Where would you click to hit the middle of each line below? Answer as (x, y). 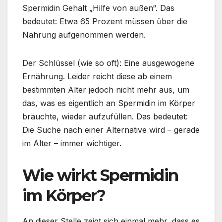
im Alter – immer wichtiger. (72, 143)
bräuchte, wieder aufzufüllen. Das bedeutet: (105, 116)
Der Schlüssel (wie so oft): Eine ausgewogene (108, 63)
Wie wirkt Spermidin (100, 175)
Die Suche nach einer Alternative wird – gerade (111, 130)
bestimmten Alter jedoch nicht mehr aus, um (106, 89)
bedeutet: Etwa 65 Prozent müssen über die (105, 21)
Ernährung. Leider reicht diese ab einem (97, 76)
